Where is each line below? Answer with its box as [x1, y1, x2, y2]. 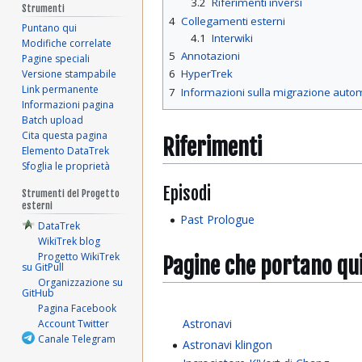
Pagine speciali [22, 52, 90, 66]
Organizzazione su [38, 276, 124, 290]
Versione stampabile [22, 67, 117, 82]
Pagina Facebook [38, 301, 117, 316]
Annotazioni [181, 48, 240, 64]
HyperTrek [181, 66, 233, 82]
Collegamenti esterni [181, 13, 285, 28]
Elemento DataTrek [22, 144, 110, 158]
